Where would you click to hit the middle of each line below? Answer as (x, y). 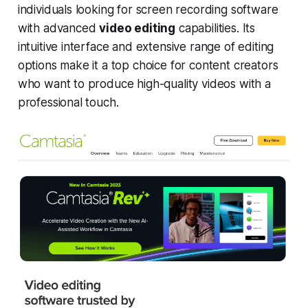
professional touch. (68, 102)
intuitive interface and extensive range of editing (146, 46)
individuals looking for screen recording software (148, 9)
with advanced (58, 28)
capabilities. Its (216, 28)
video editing (137, 28)
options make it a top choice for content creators (148, 65)
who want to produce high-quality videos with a (144, 84)
